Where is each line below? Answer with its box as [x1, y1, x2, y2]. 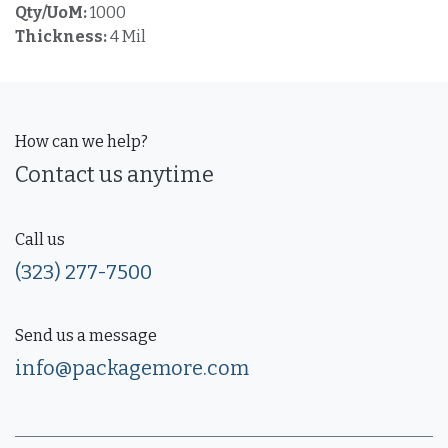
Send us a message [15, 325, 157, 345]
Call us [15, 229, 65, 249]
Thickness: [15, 27, 110, 47]
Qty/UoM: [15, 3, 90, 23]
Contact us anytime [15, 161, 214, 188]
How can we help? [15, 131, 148, 151]
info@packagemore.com [15, 355, 249, 380]
